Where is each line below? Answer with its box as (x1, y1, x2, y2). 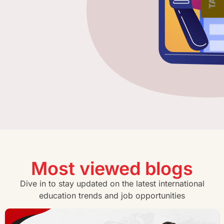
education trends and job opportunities (39, 190, 185, 201)
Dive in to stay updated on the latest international (19, 178, 204, 189)
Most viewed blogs (31, 157, 193, 180)
